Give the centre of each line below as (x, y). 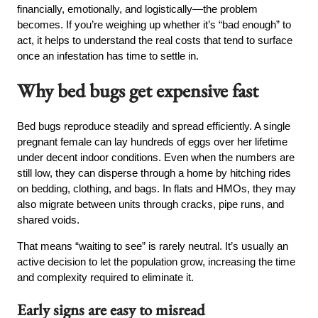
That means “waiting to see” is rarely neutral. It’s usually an (153, 246)
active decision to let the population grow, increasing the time (157, 261)
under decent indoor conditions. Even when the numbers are (156, 157)
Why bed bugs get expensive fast (138, 91)
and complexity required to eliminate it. (106, 277)
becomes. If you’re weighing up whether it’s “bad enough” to (154, 24)
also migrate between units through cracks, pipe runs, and (151, 204)
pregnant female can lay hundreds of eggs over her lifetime (153, 141)
